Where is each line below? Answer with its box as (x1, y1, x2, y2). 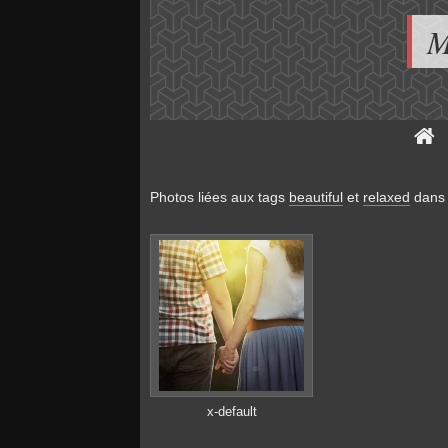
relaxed (362, 189, 410, 205)
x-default (206, 404, 257, 420)
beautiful (288, 189, 343, 205)
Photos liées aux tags (149, 189, 289, 205)
